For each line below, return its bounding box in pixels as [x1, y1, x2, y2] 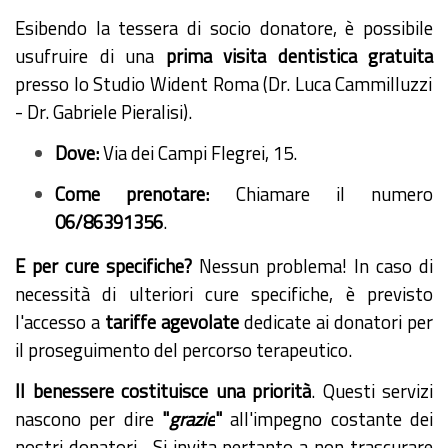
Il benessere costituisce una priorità [15, 376, 311, 405]
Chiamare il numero [209, 179, 433, 208]
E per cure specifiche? [15, 251, 192, 280]
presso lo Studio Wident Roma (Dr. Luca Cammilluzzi [15, 69, 433, 98]
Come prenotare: [55, 179, 210, 208]
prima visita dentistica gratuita [165, 41, 433, 70]
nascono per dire [15, 404, 162, 433]
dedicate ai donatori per [239, 307, 433, 336]
